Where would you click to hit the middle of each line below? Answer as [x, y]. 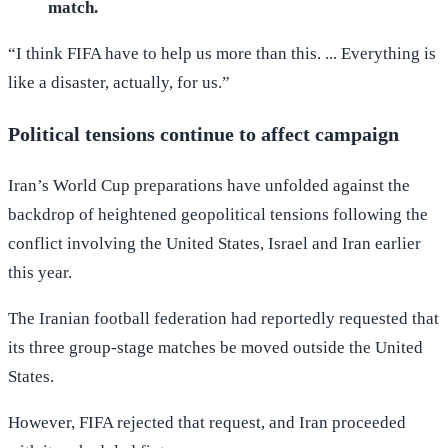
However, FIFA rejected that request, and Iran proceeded [207, 422]
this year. [40, 272]
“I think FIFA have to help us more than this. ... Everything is [222, 54]
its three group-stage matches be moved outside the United [215, 347]
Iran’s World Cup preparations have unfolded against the [209, 185]
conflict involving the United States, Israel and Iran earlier [214, 243]
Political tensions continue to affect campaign [203, 133]
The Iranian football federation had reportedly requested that [223, 318]
